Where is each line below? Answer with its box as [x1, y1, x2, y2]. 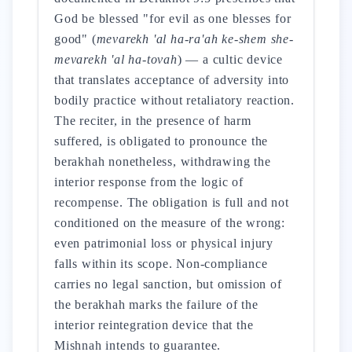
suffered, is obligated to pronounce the [54, 134, 269, 148]
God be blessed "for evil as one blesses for [54, 12, 291, 25]
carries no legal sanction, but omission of [54, 277, 282, 291]
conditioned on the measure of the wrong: [54, 216, 285, 229]
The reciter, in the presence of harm [54, 114, 251, 127]
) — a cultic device [177, 53, 284, 66]
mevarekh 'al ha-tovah [54, 53, 178, 66]
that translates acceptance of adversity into [54, 73, 290, 86]
